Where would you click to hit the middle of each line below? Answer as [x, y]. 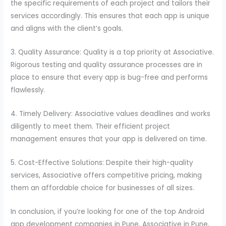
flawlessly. [28, 90]
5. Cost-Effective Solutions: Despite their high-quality [102, 162]
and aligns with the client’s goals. [67, 29]
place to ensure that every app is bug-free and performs [109, 77]
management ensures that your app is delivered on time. [109, 139]
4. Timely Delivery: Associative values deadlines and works [111, 114]
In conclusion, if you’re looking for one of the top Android [108, 211]
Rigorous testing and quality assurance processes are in [107, 65]
